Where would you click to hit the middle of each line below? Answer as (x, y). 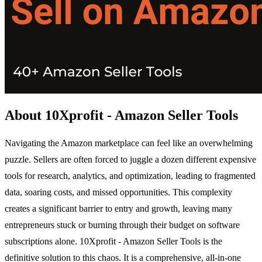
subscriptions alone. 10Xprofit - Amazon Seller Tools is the (113, 241)
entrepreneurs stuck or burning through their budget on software (122, 225)
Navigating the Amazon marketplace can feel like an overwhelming (129, 143)
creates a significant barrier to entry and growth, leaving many (118, 208)
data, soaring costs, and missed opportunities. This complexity (118, 192)
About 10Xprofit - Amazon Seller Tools (121, 115)
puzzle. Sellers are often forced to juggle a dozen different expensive (130, 159)
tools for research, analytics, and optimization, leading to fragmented (130, 175)
